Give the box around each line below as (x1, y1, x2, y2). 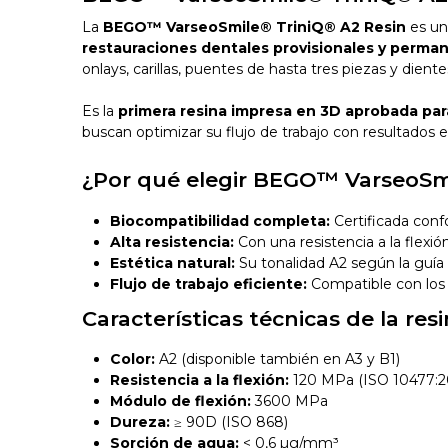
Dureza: (110, 413, 171, 432)
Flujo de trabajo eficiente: (110, 274, 308, 293)
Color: (110, 350, 156, 369)
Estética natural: (110, 253, 236, 272)
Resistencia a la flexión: (110, 371, 290, 390)
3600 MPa (251, 392, 329, 411)
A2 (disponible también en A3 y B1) (155, 350, 401, 369)
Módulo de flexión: (110, 392, 252, 411)
